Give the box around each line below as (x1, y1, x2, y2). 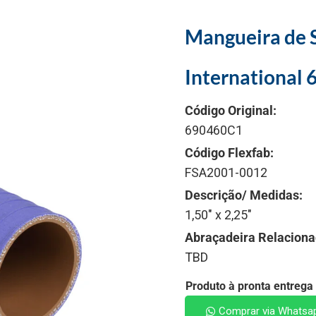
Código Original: (185, 102, 276, 118)
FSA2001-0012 (185, 164, 267, 180)
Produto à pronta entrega (186, 279, 313, 293)
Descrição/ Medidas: (185, 187, 303, 202)
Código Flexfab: (185, 145, 274, 160)
